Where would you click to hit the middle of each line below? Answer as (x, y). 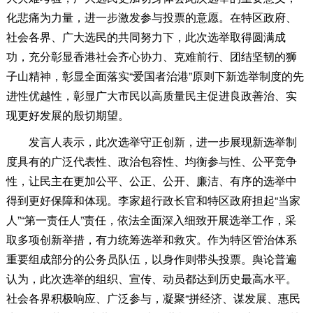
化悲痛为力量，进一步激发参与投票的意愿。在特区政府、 (151, 17)
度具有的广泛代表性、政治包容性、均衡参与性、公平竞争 (151, 161)
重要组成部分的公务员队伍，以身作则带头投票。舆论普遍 (151, 259)
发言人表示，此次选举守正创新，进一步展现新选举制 (151, 142)
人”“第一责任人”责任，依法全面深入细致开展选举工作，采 (151, 220)
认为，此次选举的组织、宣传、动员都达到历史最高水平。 (151, 279)
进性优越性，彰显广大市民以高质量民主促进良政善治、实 (151, 96)
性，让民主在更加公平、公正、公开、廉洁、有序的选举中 (151, 181)
